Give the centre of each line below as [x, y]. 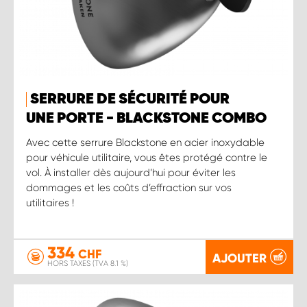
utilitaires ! [50, 202]
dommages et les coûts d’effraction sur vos [129, 187]
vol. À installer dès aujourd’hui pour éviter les [131, 172]
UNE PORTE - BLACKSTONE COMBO [146, 118]
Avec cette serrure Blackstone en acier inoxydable [145, 142]
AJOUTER [240, 258]
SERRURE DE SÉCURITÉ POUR [130, 99]
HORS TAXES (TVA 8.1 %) [88, 263]
